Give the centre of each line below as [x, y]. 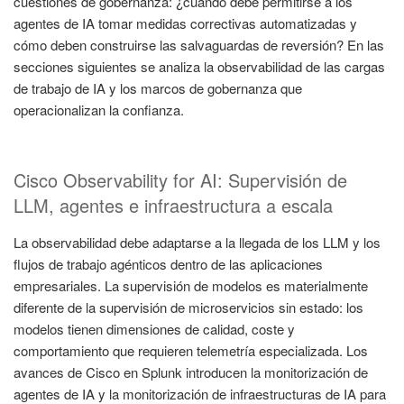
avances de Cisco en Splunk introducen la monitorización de [191, 372]
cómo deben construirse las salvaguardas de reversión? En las [199, 44]
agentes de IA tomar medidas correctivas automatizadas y [185, 23]
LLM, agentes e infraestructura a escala [173, 206]
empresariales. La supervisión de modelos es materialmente [191, 286]
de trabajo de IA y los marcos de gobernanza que [158, 87]
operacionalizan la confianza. [99, 109]
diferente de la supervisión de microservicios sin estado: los [188, 308]
